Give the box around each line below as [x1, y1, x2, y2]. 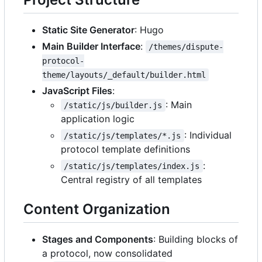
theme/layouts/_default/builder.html [42, 70, 206, 80]
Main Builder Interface [42, 40, 140, 53]
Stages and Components [42, 233, 153, 246]
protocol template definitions [61, 143, 190, 156]
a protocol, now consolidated [42, 247, 173, 260]
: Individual [184, 129, 235, 142]
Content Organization [23, 201, 170, 218]
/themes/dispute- [149, 42, 224, 52]
